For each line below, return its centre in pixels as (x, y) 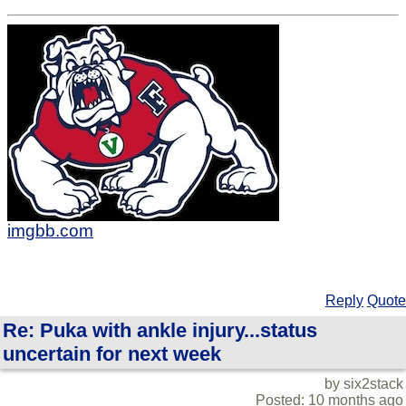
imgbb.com (50, 231)
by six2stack (364, 384)
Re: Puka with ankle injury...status (160, 331)
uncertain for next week (112, 354)
